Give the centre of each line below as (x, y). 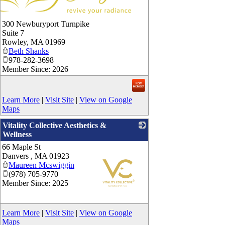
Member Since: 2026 (35, 69)
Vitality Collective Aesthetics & (54, 125)
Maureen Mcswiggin (41, 165)
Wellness (17, 134)
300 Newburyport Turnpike (46, 24)
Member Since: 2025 (35, 183)
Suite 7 (13, 33)
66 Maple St (21, 147)
